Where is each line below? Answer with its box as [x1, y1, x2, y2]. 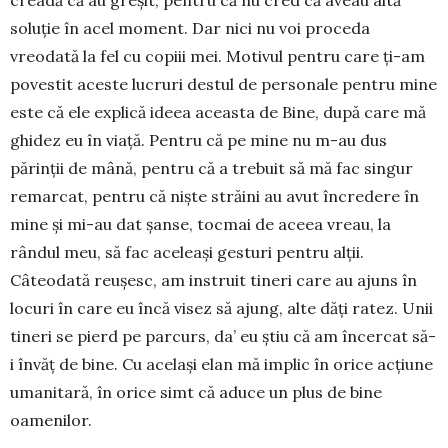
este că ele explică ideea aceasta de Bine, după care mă [10, 101, 426, 122]
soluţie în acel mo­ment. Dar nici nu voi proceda [10, 17, 370, 38]
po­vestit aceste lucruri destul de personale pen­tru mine [10, 73, 437, 94]
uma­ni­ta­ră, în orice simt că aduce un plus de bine [10, 381, 382, 402]
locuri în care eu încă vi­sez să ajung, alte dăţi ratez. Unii [10, 297, 433, 318]
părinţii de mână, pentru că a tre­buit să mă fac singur [10, 157, 413, 178]
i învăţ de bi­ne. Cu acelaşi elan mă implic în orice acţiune [10, 353, 433, 374]
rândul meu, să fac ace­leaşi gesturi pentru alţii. [10, 241, 364, 262]
